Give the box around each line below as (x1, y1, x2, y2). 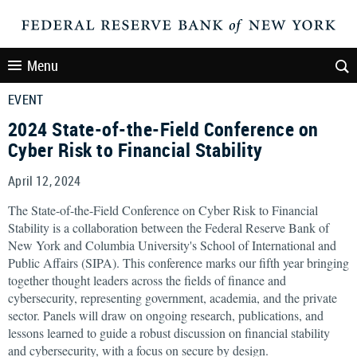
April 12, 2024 (8, 172, 81, 190)
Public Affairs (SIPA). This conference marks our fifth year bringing (8, 254, 349, 271)
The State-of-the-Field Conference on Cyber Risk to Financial (8, 202, 318, 218)
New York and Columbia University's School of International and (8, 237, 336, 253)
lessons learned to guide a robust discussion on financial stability (8, 324, 330, 341)
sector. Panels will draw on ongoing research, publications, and (8, 307, 324, 324)
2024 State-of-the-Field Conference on (8, 116, 319, 142)
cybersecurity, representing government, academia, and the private (8, 289, 337, 306)
